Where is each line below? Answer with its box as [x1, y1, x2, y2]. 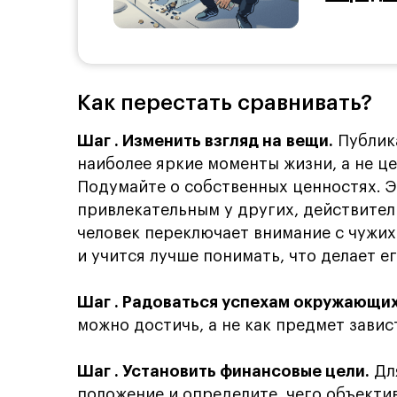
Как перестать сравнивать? [77, 91, 372, 113]
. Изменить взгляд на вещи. [114, 132, 333, 149]
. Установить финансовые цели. [114, 362, 370, 379]
